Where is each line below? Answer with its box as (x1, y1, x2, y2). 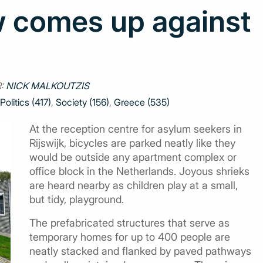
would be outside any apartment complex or (29, 150, 237, 163)
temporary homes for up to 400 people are (29, 230, 230, 243)
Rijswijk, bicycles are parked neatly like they (29, 136, 235, 149)
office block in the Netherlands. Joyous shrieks (29, 164, 249, 177)
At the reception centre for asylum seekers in (29, 122, 242, 135)
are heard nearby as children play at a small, (29, 178, 238, 191)
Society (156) (56, 96, 109, 108)
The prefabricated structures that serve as (29, 216, 230, 229)
